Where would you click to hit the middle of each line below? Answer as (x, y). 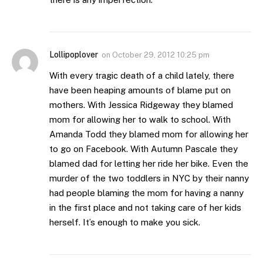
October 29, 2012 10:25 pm (161, 55)
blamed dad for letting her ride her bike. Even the (149, 164)
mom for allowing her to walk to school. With (140, 120)
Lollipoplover (74, 55)
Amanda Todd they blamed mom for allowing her (149, 134)
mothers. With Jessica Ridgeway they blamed (141, 105)
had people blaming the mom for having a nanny (146, 193)
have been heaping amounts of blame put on (140, 90)
